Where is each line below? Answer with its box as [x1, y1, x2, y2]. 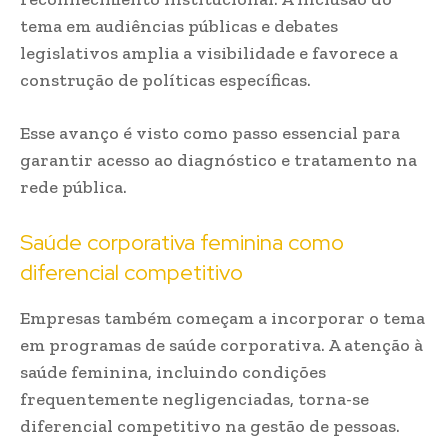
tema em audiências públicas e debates [20, 15, 338, 37]
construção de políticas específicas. [20, 69, 311, 91]
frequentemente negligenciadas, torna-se [20, 388, 369, 410]
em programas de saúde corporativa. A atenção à [20, 334, 423, 356]
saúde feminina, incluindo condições [20, 361, 326, 383]
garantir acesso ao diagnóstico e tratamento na [20, 149, 417, 171]
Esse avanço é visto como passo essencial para [20, 122, 400, 144]
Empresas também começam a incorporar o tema [20, 307, 425, 329]
